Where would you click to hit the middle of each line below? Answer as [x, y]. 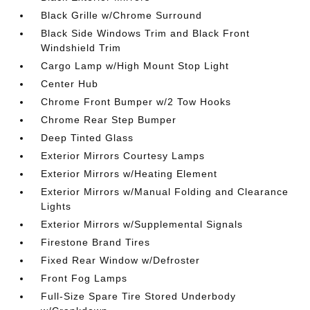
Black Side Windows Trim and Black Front [146, 33]
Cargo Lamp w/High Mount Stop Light [135, 66]
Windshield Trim [81, 48]
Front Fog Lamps [84, 278]
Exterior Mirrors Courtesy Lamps [123, 156]
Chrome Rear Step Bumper [109, 120]
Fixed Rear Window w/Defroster [121, 260]
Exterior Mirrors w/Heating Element [129, 174]
